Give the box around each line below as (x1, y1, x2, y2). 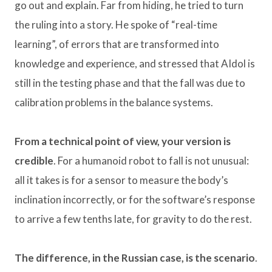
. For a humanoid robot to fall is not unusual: (53, 154, 249, 168)
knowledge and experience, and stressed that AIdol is (15, 57, 255, 70)
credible (15, 154, 53, 168)
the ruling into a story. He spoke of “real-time (15, 18, 217, 32)
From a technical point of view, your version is (15, 135, 231, 148)
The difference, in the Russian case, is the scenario (15, 251, 255, 265)
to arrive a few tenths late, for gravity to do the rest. (15, 212, 252, 226)
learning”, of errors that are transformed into (15, 38, 219, 51)
